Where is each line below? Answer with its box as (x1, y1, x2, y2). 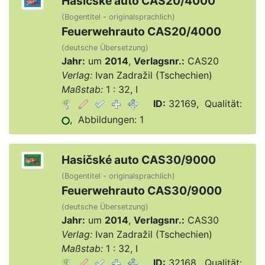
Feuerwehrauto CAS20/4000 (61, 24, 221, 38)
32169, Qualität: (165, 98, 242, 109)
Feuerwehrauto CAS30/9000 (61, 183, 222, 198)
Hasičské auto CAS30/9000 (61, 153, 216, 167)
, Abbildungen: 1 (69, 114, 144, 125)
